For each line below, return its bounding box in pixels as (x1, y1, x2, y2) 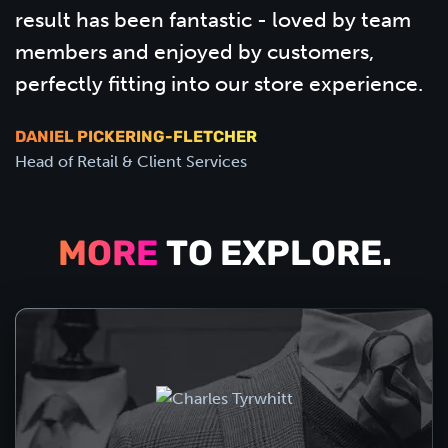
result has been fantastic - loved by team (15, 7, 411, 33)
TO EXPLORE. (160, 239, 392, 275)
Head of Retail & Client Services (15, 152, 247, 172)
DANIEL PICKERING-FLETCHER (15, 130, 257, 147)
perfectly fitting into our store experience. (15, 71, 423, 97)
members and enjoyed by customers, (15, 39, 374, 65)
